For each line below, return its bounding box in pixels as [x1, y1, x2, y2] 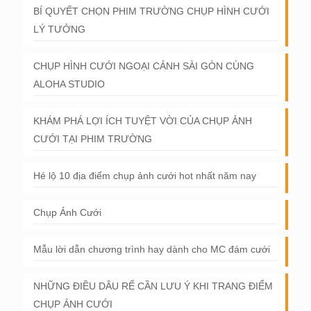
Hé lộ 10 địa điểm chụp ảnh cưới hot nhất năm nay [33, 170, 256, 181]
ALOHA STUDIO [33, 78, 105, 90]
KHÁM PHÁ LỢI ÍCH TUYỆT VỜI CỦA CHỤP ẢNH [33, 115, 252, 126]
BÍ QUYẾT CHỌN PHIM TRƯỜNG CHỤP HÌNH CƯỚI [33, 6, 269, 17]
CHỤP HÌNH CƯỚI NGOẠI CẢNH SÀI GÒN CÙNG [33, 60, 254, 72]
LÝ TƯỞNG [33, 24, 85, 35]
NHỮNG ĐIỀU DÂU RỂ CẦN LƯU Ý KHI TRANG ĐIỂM [33, 280, 273, 292]
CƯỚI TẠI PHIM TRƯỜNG [33, 133, 152, 144]
